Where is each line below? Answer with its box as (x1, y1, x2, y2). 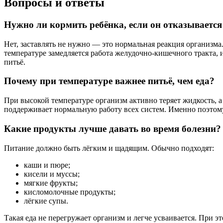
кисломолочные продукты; (24, 187, 115, 196)
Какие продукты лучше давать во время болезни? (4, 123, 221, 134)
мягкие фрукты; (24, 178, 78, 187)
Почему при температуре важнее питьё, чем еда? (4, 76, 215, 87)
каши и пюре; (24, 160, 70, 169)
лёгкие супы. (24, 196, 68, 205)
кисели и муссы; (24, 169, 80, 178)
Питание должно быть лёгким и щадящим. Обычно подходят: (4, 143, 214, 152)
